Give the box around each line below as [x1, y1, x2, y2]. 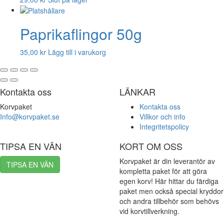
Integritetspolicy [139, 121, 189, 132]
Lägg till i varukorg [48, 47, 106, 57]
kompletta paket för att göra [119, 166, 207, 176]
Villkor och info [139, 111, 185, 122]
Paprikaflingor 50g [20, 23, 142, 45]
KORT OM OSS [119, 139, 182, 153]
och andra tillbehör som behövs [119, 196, 219, 206]
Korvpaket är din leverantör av [119, 156, 215, 166]
